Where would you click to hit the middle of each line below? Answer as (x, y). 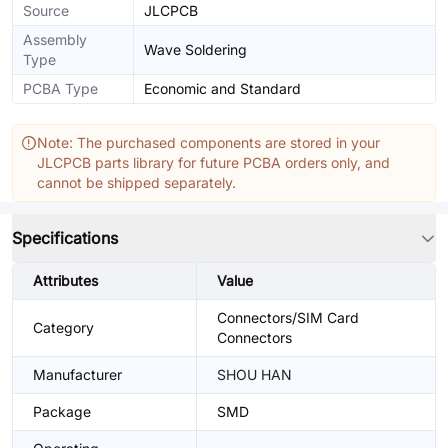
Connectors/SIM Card (288, 317)
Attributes (65, 280)
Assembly (55, 39)
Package (62, 411)
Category (63, 327)
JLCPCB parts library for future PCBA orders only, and (213, 162)
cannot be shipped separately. (136, 182)
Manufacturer (77, 374)
